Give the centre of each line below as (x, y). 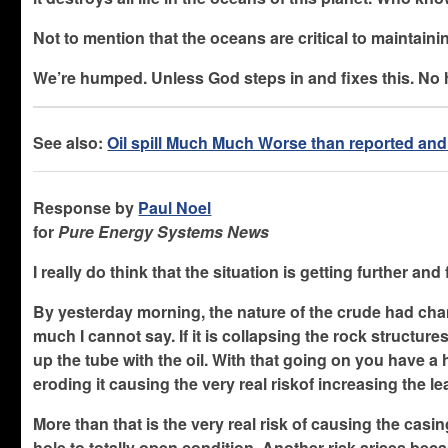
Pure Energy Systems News (164, 231)
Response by (86, 207)
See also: (70, 142)
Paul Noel (175, 207)
